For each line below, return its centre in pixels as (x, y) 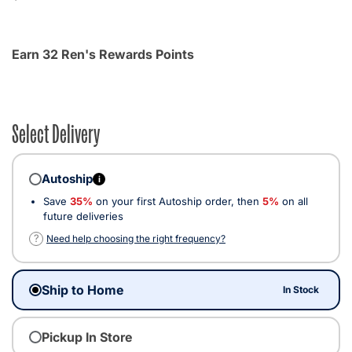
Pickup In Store (87, 337)
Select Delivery (56, 132)
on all (293, 201)
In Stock (301, 289)
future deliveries (83, 216)
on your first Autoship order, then (178, 201)
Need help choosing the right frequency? (136, 238)
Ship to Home (82, 290)
